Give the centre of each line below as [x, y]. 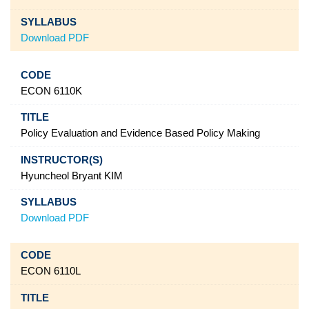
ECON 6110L [50, 271]
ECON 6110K [51, 91]
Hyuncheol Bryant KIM [71, 176]
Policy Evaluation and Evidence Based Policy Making [140, 133]
